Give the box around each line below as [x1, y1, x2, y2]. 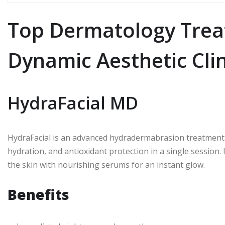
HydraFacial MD [8, 91, 138, 115]
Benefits [8, 185, 69, 204]
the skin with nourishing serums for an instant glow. [8, 159, 205, 170]
